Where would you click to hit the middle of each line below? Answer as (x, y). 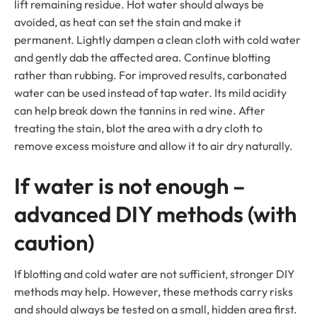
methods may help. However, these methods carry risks (154, 292)
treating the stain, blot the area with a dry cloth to (138, 128)
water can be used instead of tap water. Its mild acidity (150, 93)
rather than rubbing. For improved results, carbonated (150, 75)
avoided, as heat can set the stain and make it (128, 22)
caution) (54, 243)
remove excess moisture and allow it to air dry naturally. (154, 146)
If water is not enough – (129, 186)
